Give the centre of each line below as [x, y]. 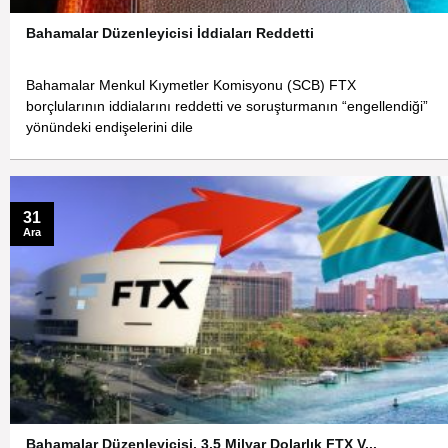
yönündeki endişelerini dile [110, 128]
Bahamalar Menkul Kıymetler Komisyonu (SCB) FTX [191, 86]
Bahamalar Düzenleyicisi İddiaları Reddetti [170, 32]
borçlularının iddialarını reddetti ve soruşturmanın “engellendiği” [227, 107]
